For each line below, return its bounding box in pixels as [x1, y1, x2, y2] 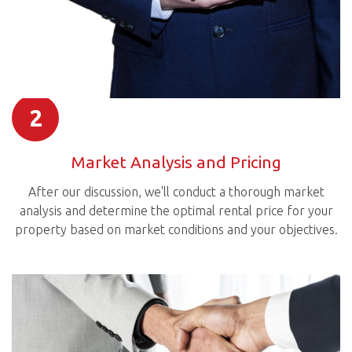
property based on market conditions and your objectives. [14, 222, 338, 237]
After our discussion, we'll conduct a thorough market [27, 185, 324, 200]
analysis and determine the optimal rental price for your [19, 203, 333, 218]
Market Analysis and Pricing [71, 152, 281, 171]
